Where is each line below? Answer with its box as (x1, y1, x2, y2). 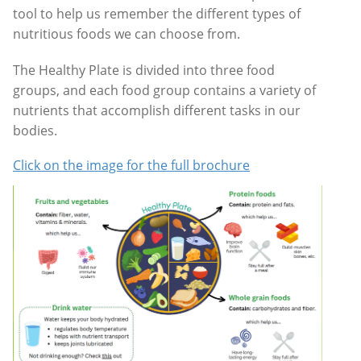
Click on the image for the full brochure (13, 156, 250, 175)
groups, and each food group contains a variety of (13, 81, 316, 100)
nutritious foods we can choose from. (13, 24, 240, 43)
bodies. (13, 122, 57, 140)
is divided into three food (122, 61, 275, 80)
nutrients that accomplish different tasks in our (13, 102, 301, 120)
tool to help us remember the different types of (13, 4, 301, 23)
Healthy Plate (39, 61, 122, 80)
